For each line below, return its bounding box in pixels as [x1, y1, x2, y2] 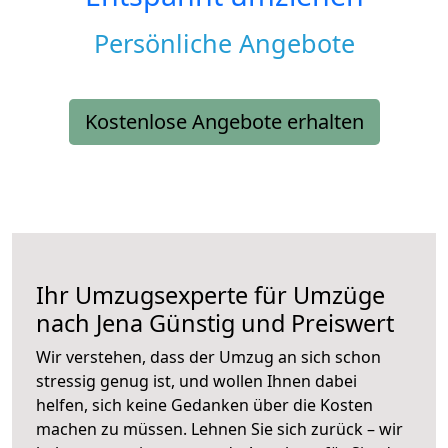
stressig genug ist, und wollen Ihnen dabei [36, 370, 357, 393]
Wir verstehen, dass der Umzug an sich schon [36, 346, 381, 369]
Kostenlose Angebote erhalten [84, 108, 364, 136]
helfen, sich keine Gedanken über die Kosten [36, 394, 373, 417]
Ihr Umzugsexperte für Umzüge [36, 279, 385, 312]
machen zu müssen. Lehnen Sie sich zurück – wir [36, 418, 403, 441]
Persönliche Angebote [93, 26, 355, 61]
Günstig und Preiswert [143, 307, 394, 340]
